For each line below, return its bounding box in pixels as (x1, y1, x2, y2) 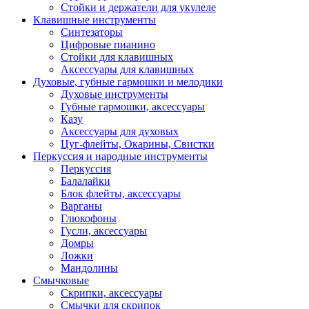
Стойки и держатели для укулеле (61, 1, 216, 13)
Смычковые (33, 275, 89, 286)
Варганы (61, 200, 102, 212)
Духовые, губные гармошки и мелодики (33, 76, 223, 88)
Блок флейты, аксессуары (61, 188, 181, 199)
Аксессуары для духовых (61, 126, 179, 137)
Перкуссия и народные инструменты (33, 150, 208, 162)
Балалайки (61, 175, 110, 187)
